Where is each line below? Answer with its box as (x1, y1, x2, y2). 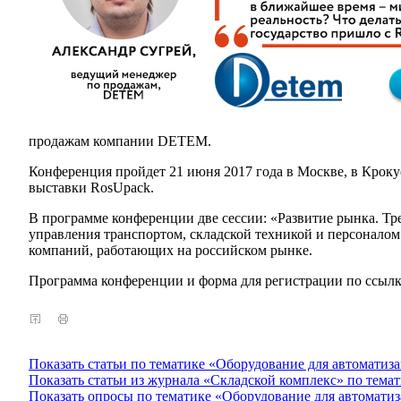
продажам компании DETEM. (29, 133, 211, 149)
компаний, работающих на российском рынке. (29, 243, 312, 258)
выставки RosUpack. (29, 180, 154, 195)
